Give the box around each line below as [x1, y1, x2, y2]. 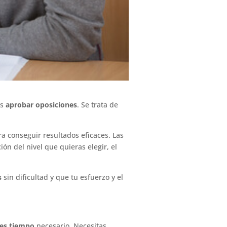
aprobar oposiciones [6, 99, 78, 109]
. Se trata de [77, 99, 119, 109]
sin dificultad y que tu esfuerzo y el [2, 172, 124, 182]
